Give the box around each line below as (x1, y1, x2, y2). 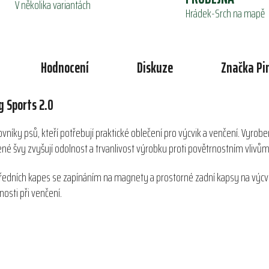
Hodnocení (40, 56, 89, 80)
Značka (220, 56, 254, 80)
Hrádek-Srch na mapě (186, 4, 265, 23)
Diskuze (136, 56, 173, 80)
